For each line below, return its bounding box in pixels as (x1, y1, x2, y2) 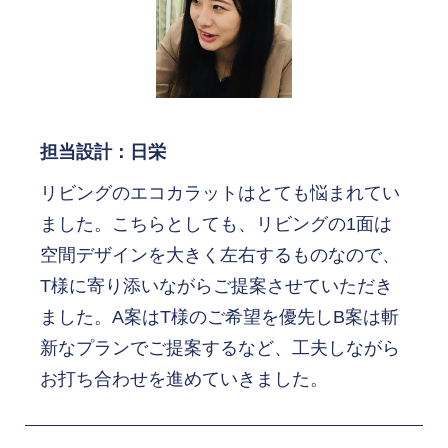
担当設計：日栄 (40, 142, 166, 163)
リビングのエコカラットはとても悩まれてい (40, 183, 400, 204)
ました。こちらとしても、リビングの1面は (40, 214, 392, 235)
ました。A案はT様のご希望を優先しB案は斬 (40, 307, 399, 328)
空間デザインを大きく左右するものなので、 (40, 245, 400, 266)
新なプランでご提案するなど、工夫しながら (40, 338, 400, 359)
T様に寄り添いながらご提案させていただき (40, 276, 393, 297)
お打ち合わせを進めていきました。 (40, 369, 328, 390)
